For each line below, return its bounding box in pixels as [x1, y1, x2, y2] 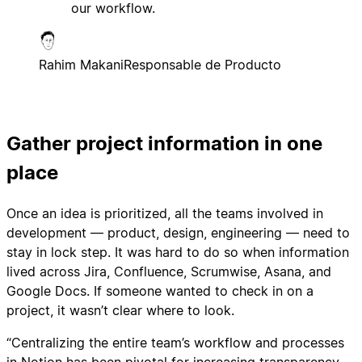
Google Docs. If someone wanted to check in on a [6, 283, 314, 300]
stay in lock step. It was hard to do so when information [6, 244, 349, 261]
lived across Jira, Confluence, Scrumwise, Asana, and [6, 263, 331, 280]
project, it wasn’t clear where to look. [6, 302, 234, 319]
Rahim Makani [39, 57, 124, 74]
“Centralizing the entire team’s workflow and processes [6, 335, 344, 351]
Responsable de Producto [124, 57, 281, 74]
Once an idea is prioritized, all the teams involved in [6, 205, 323, 222]
